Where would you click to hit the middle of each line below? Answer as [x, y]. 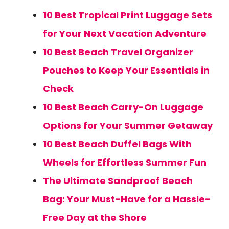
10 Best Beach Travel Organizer [118, 52]
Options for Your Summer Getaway [128, 125]
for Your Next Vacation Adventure [125, 33]
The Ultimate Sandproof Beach [118, 181]
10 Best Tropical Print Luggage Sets [128, 15]
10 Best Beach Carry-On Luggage [123, 107]
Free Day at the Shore [95, 217]
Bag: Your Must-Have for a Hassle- [127, 199]
